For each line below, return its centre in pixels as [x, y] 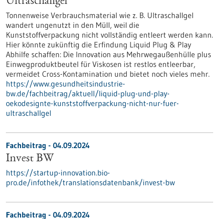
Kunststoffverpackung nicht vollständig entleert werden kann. [109, 35]
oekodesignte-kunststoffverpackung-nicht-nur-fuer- [92, 103]
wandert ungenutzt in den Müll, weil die [73, 25]
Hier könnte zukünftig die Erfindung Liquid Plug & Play [99, 44]
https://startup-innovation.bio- [58, 173]
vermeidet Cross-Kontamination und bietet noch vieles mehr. [108, 74]
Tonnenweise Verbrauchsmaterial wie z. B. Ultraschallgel [100, 15]
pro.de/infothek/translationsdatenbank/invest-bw [90, 182]
